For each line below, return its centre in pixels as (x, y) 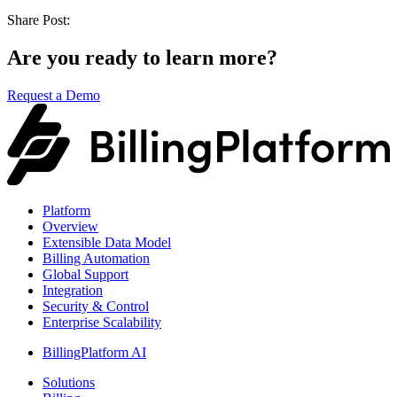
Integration (73, 290)
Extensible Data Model (107, 242)
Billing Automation (96, 258)
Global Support (86, 274)
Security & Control (96, 306)
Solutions (69, 382)
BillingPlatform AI (94, 352)
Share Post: (39, 19)
